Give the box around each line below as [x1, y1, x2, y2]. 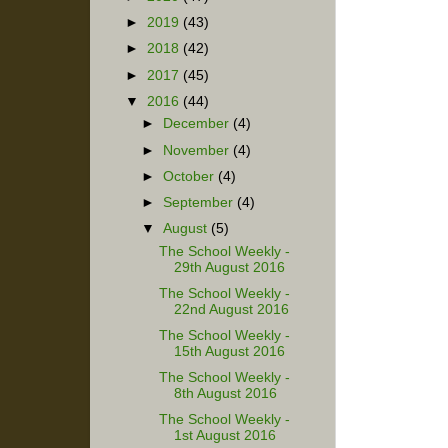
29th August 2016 [173, 259, 285, 275]
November [163, 142, 234, 158]
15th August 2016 [173, 343, 285, 359]
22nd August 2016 [173, 301, 289, 317]
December [163, 116, 234, 132]
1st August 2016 [173, 428, 276, 444]
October [163, 168, 219, 184]
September [163, 194, 238, 210]
